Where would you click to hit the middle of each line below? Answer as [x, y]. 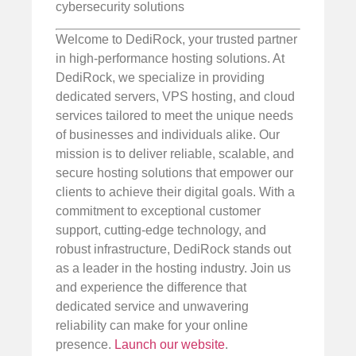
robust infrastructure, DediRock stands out [173, 249]
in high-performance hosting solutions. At [170, 58]
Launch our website [170, 344]
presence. [85, 344]
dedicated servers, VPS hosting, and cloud [175, 96]
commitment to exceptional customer [158, 211]
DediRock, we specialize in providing [160, 77]
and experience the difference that [151, 287]
